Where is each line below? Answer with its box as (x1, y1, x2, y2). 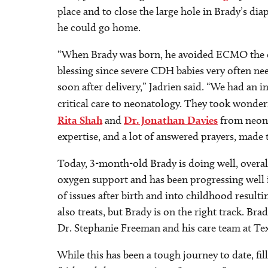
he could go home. (57, 21, 141, 34)
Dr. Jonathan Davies (124, 114, 218, 126)
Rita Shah (57, 114, 102, 126)
